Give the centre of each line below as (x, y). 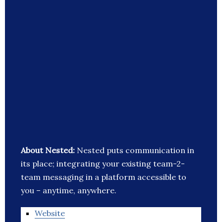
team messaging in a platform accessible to (104, 177)
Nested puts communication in (136, 150)
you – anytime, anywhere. (69, 191)
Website (50, 213)
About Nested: (49, 150)
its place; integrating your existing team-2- (103, 164)
